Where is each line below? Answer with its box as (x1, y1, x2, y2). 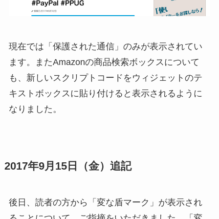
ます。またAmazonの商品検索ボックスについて (8, 57, 199, 67)
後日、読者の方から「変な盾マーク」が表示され (8, 197, 202, 208)
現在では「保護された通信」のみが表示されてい (8, 42, 202, 52)
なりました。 (8, 104, 62, 114)
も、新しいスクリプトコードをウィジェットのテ (8, 73, 202, 83)
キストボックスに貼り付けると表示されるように (8, 88, 202, 99)
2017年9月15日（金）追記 (4, 160, 131, 173)
